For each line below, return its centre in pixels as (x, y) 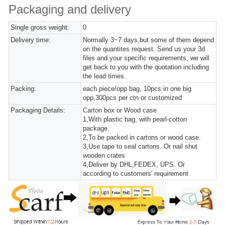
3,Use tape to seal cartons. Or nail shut (140, 147)
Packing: (23, 89)
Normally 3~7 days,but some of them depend (149, 40)
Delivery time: (31, 40)
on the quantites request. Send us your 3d (144, 49)
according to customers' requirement (136, 174)
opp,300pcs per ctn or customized (133, 98)
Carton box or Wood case (120, 110)
